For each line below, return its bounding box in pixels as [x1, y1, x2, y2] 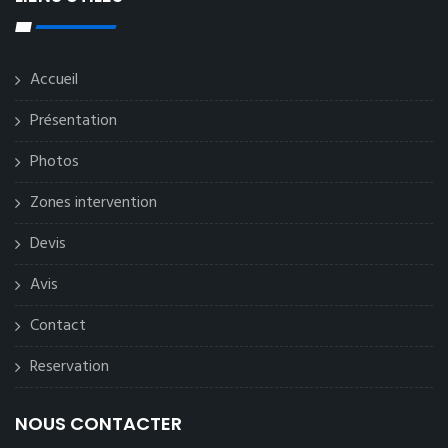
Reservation [30, 354, 109, 380]
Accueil [30, 67, 78, 93]
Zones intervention [30, 190, 157, 216]
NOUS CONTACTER [15, 411, 182, 436]
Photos [30, 149, 79, 175]
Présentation [30, 108, 117, 134]
